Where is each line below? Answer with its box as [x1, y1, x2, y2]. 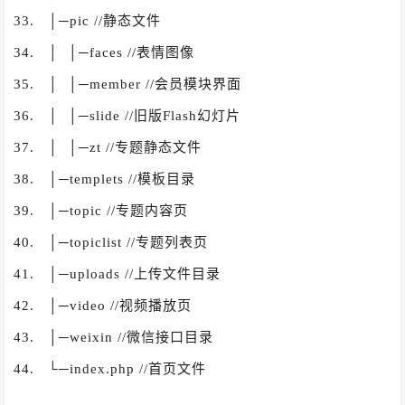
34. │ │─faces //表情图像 [14, 44, 200, 60]
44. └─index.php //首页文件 [14, 361, 207, 376]
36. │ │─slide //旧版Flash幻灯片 [14, 108, 241, 123]
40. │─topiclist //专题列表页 [14, 234, 213, 250]
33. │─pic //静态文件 [14, 13, 166, 28]
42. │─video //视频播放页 [14, 297, 197, 313]
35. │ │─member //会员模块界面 [14, 76, 247, 91]
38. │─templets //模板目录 [14, 171, 201, 186]
